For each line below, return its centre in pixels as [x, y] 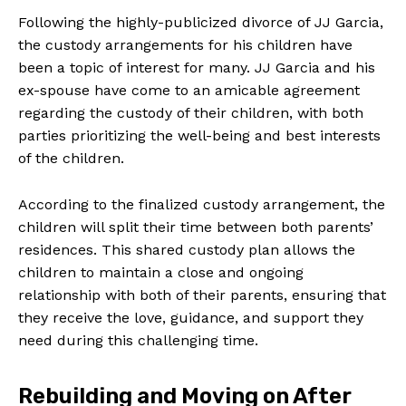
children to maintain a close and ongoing [161, 272]
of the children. [71, 158]
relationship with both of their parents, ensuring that [202, 295]
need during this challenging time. [138, 340]
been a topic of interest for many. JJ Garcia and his [197, 67]
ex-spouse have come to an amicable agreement [189, 90]
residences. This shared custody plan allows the [187, 249]
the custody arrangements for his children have [185, 44]
